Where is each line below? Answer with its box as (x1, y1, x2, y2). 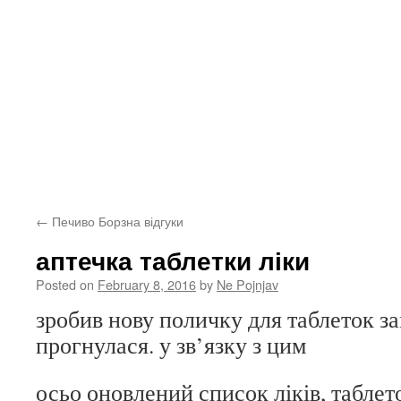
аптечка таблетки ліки (36, 242, 310, 278)
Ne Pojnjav (217, 275, 278, 294)
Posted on (36, 275, 94, 294)
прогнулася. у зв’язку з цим (36, 329, 306, 360)
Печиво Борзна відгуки (48, 211, 183, 230)
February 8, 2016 (98, 275, 196, 294)
